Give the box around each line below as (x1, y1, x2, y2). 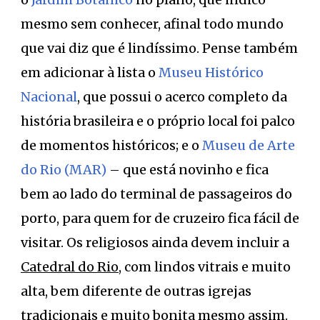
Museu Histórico (159, 64, 264, 81)
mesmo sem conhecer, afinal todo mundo (21, 15, 284, 32)
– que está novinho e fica (106, 161, 269, 178)
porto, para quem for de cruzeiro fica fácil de (21, 209, 299, 226)
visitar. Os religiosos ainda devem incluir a (21, 234, 289, 251)
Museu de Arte (202, 136, 295, 154)
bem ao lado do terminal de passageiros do (21, 185, 292, 202)
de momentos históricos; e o (21, 136, 202, 154)
